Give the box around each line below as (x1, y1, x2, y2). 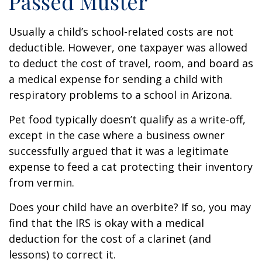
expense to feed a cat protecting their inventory (9, 160, 253, 174)
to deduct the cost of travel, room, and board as (9, 56, 253, 70)
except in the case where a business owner (9, 128, 225, 142)
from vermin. (9, 175, 74, 189)
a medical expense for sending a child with (9, 72, 223, 86)
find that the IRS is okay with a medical (9, 216, 204, 230)
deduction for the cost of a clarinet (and (9, 232, 211, 246)
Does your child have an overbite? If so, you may (9, 200, 251, 214)
